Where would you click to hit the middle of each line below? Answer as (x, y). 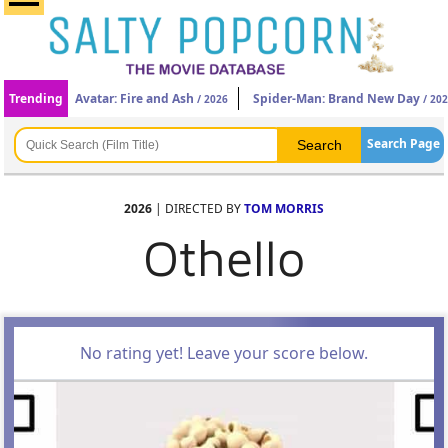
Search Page (403, 143)
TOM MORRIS (284, 208)
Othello (224, 257)
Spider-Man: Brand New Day (337, 98)
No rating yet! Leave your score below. (224, 353)
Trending (36, 98)
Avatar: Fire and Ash (135, 98)
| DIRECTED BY (198, 208)
